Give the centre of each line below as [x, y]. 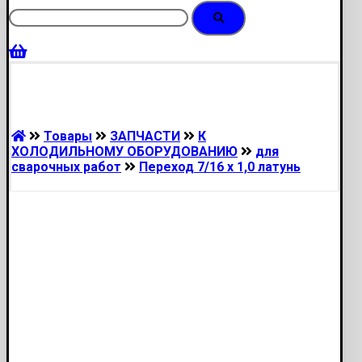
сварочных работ [66, 167]
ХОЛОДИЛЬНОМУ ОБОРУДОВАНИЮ [124, 152]
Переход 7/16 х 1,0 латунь [220, 167]
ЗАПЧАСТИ [145, 136]
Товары [68, 136]
